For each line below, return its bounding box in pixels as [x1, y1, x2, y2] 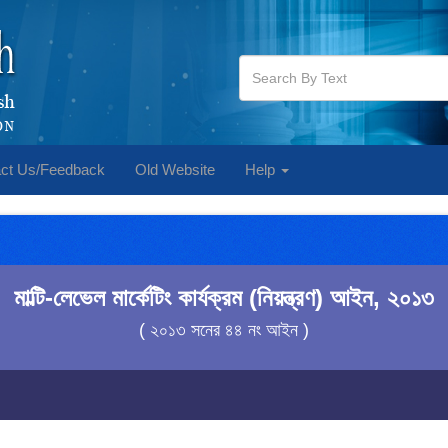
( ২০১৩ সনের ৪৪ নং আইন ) [139, 320, 309, 340]
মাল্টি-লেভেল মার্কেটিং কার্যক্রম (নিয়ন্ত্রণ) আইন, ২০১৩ [14, 284, 434, 311]
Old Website [135, 161, 215, 178]
